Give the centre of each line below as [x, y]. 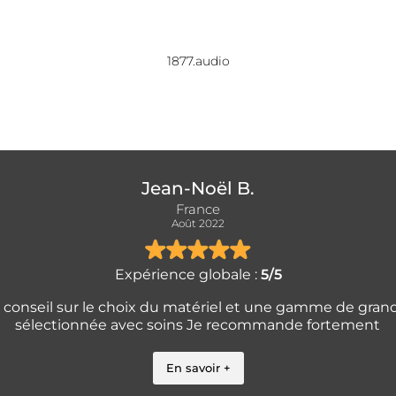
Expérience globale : [187, 274]
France [198, 209]
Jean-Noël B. [198, 188]
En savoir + [198, 367]
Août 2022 [198, 223]
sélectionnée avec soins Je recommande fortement [198, 324]
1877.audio [198, 61]
